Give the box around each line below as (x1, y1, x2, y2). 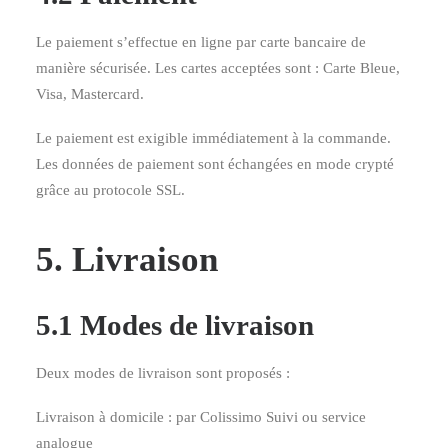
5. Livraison (36, 240, 218, 279)
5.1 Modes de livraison (36, 309, 314, 341)
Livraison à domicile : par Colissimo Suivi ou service (36, 409, 366, 425)
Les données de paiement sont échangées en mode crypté (36, 156, 394, 172)
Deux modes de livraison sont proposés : (36, 365, 290, 381)
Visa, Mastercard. (36, 86, 144, 102)
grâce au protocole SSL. (36, 182, 185, 198)
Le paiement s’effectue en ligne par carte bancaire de (36, 34, 366, 50)
